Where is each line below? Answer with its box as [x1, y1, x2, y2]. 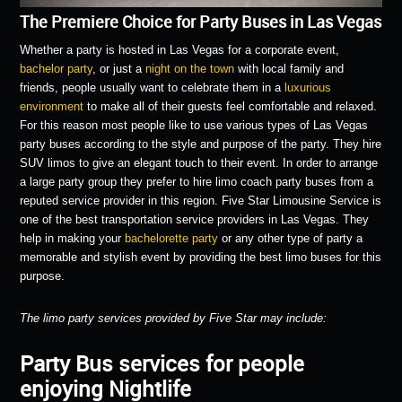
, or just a [92, 61, 146, 75]
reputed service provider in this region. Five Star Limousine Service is [20, 193, 382, 207]
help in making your [20, 231, 126, 245]
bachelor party [20, 61, 93, 75]
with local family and [234, 61, 345, 75]
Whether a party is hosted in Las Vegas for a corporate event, [20, 42, 340, 57]
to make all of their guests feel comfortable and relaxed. [83, 99, 378, 113]
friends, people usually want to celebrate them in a [20, 80, 285, 94]
